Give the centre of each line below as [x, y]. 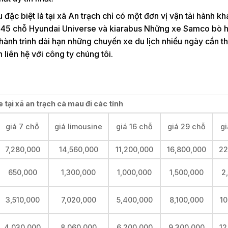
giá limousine [78, 126]
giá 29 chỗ [187, 126]
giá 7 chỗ [22, 126]
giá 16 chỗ [134, 126]
